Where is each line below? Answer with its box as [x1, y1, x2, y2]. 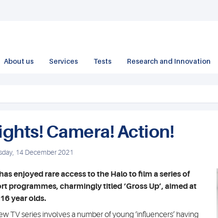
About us [4, 57, 34, 65]
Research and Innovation [127, 57, 211, 65]
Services [49, 57, 78, 65]
